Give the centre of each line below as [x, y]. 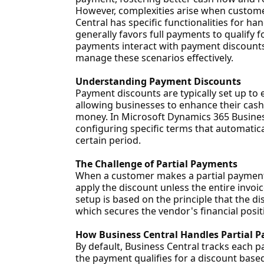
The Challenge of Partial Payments [156, 164]
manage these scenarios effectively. [154, 58]
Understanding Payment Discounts [158, 81]
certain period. [108, 140]
